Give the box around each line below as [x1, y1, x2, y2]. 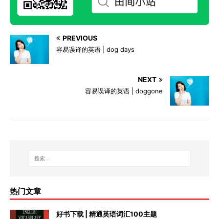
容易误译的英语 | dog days [56, 45, 134, 53]
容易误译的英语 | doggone [85, 87, 163, 95]
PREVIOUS [63, 33, 97, 42]
